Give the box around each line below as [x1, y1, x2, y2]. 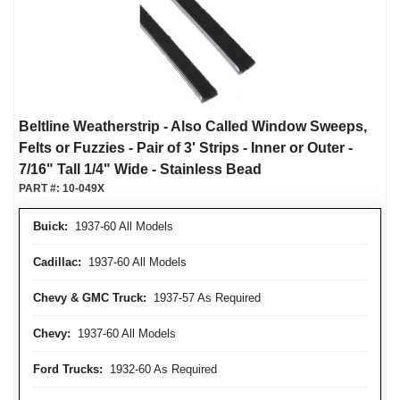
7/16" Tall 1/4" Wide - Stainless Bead [19, 162, 262, 177]
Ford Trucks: [33, 362, 103, 376]
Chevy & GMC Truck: [33, 291, 146, 304]
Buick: [33, 220, 68, 233]
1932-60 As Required [103, 362, 217, 376]
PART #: [19, 182, 62, 195]
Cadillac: [33, 255, 81, 269]
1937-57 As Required [146, 291, 261, 304]
